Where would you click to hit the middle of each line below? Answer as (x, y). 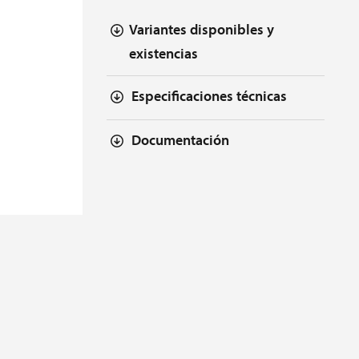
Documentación (180, 139)
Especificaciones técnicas (209, 95)
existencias (163, 53)
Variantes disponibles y (201, 29)
